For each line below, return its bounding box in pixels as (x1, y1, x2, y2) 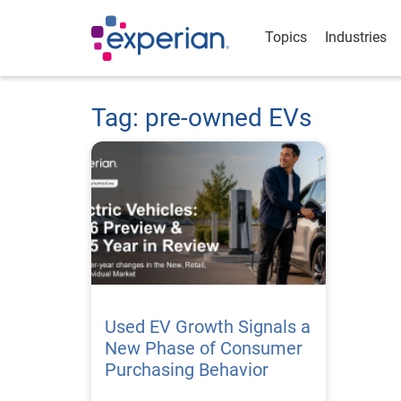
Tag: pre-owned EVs (91, 103, 311, 132)
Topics (265, 29, 307, 46)
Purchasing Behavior (105, 359, 269, 380)
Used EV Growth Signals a (105, 316, 311, 337)
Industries (325, 29, 387, 46)
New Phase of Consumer (105, 337, 303, 359)
